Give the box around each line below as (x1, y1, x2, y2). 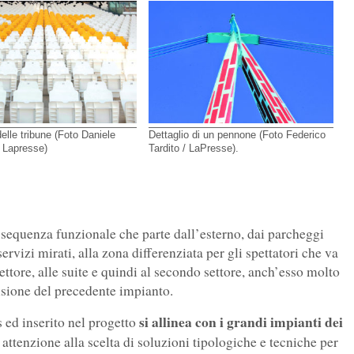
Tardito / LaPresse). (149, 141, 239, 154)
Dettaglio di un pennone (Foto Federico (149, 128, 326, 141)
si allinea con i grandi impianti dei (139, 311, 343, 333)
